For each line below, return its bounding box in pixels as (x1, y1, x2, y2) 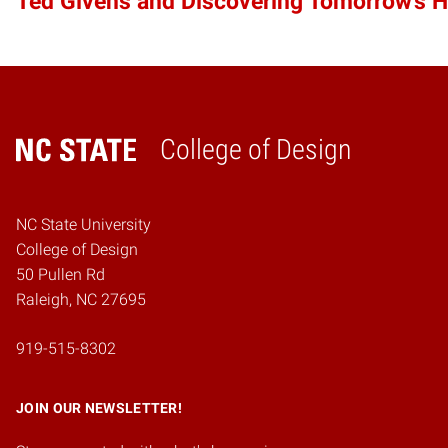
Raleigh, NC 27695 (16, 289, 146, 309)
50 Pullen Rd (16, 264, 105, 284)
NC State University (16, 214, 151, 234)
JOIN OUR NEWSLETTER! (16, 399, 182, 416)
